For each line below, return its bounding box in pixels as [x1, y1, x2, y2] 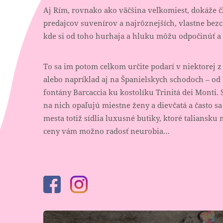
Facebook [61, 179, 94, 189]
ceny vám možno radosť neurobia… [43, 125, 170, 136]
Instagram [88, 179, 124, 189]
